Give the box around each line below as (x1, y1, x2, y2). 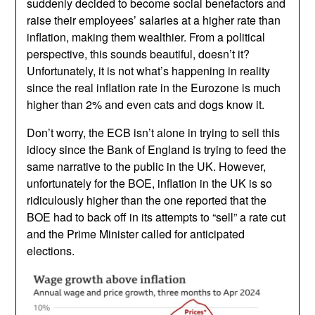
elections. (27, 242, 75, 259)
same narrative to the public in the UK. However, (27, 157, 266, 174)
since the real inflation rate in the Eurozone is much (27, 79, 281, 96)
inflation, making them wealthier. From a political (27, 28, 266, 45)
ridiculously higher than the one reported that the (27, 191, 267, 208)
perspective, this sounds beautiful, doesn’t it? (27, 45, 250, 62)
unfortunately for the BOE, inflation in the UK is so (27, 174, 273, 191)
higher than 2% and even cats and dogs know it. (27, 96, 265, 112)
